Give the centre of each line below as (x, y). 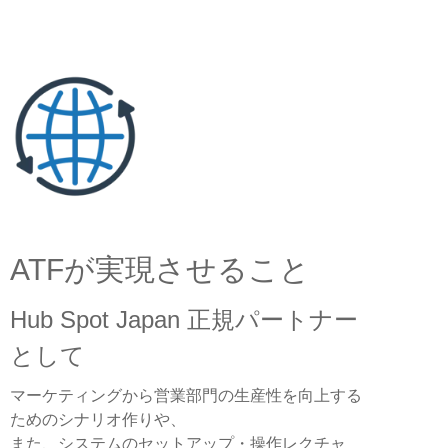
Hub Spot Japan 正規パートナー (184, 319)
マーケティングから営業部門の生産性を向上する (186, 395)
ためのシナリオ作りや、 (98, 419)
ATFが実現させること (164, 269)
